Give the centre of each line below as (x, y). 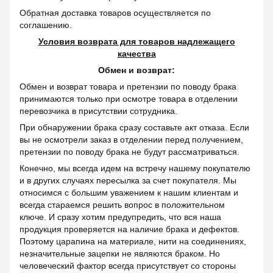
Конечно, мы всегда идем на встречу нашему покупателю (135, 168)
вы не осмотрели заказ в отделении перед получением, (131, 140)
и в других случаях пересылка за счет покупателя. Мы (128, 181)
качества (136, 54)
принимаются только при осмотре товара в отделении (129, 99)
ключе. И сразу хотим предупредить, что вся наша (120, 217)
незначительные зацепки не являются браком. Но (120, 254)
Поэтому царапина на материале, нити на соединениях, (133, 242)
